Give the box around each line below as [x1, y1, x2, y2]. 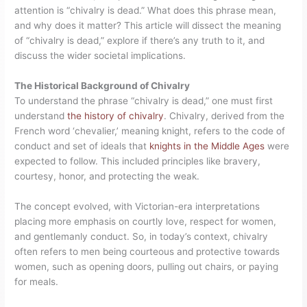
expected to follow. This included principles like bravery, [14, 156, 261, 167]
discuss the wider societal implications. [14, 50, 186, 62]
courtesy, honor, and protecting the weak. [14, 171, 200, 182]
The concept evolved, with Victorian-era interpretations [14, 201, 260, 212]
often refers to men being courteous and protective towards [14, 246, 280, 258]
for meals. [14, 276, 59, 288]
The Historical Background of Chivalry [14, 80, 191, 92]
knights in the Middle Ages [149, 140, 265, 152]
